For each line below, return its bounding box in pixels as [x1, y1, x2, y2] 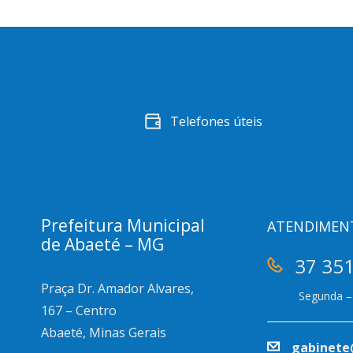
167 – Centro [41, 302, 117, 319]
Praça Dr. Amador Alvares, [41, 280, 194, 297]
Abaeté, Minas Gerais [41, 324, 166, 341]
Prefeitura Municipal [41, 214, 205, 236]
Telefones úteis [170, 113, 263, 130]
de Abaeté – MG [41, 233, 164, 255]
